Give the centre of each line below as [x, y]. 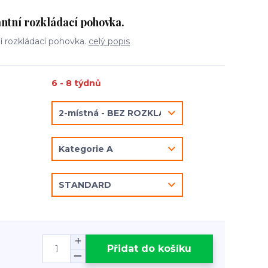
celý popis [109, 41]
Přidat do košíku [149, 248]
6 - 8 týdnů [76, 83]
